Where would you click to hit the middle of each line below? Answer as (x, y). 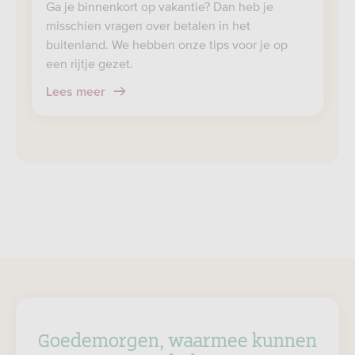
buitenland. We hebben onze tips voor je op (167, 44)
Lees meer (77, 92)
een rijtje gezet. (90, 63)
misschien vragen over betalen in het (148, 25)
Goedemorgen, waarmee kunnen (177, 339)
